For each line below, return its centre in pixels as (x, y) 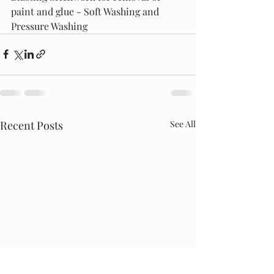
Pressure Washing (50, 26)
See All (183, 124)
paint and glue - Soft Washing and (86, 11)
